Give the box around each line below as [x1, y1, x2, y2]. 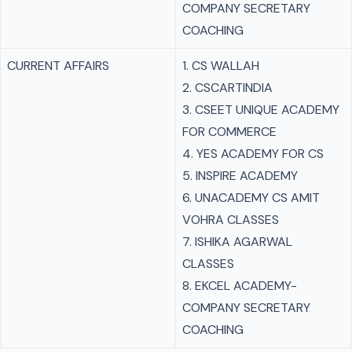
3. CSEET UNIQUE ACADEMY [182, 101, 339, 118]
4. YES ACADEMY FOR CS [182, 145, 324, 162]
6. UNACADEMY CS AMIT [182, 189, 320, 206]
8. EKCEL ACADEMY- [182, 277, 297, 294]
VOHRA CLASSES [182, 211, 279, 228]
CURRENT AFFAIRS [7, 57, 109, 74]
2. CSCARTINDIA [182, 79, 273, 96]
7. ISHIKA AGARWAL [182, 233, 292, 250]
